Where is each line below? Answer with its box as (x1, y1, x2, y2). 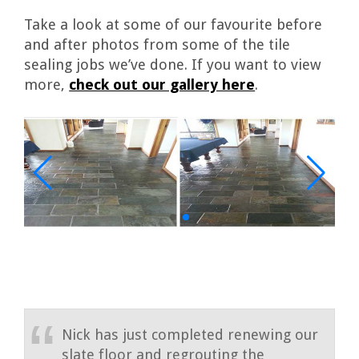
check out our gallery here (69, 76, 256, 94)
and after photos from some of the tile (24, 36, 291, 54)
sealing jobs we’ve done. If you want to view (24, 56, 322, 74)
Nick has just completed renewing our (61, 325, 318, 343)
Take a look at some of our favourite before (24, 16, 323, 34)
